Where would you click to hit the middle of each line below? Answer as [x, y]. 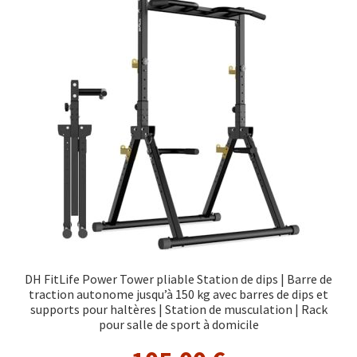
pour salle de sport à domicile [178, 324]
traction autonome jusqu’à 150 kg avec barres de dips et [178, 294]
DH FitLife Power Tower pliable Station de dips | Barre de [178, 279]
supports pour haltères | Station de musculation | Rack [178, 309]
